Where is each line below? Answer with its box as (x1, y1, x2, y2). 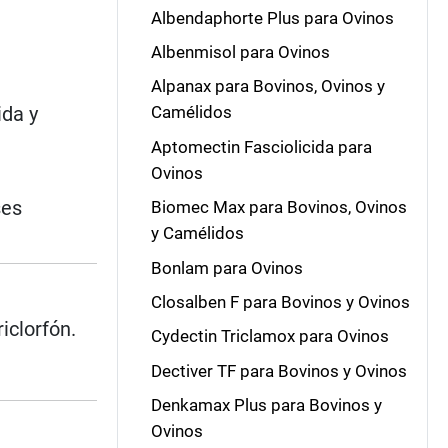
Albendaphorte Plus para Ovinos (150, 7, 394, 28)
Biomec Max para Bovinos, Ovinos (150, 197, 407, 218)
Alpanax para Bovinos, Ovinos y (150, 76, 385, 97)
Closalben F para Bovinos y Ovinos (150, 291, 410, 312)
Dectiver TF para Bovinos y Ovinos (150, 360, 407, 381)
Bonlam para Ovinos (150, 257, 303, 278)
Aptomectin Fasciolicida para (150, 136, 372, 157)
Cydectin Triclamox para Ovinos (150, 326, 389, 347)
